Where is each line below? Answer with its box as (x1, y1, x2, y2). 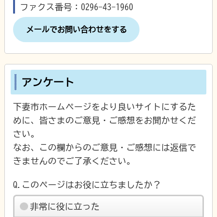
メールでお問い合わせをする (26, 25, 127, 33)
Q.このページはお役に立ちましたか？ (13, 180, 162, 189)
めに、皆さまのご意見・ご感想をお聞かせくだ (13, 116, 197, 125)
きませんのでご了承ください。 (13, 156, 136, 166)
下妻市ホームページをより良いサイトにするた (13, 102, 197, 111)
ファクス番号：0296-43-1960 (19, 2, 133, 11)
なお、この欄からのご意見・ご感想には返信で (13, 143, 197, 152)
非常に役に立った (30, 202, 100, 211)
